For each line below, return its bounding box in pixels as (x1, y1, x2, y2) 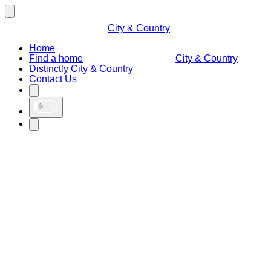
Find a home (29, 53, 83, 64)
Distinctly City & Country (29, 64, 133, 74)
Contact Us (29, 74, 77, 84)
